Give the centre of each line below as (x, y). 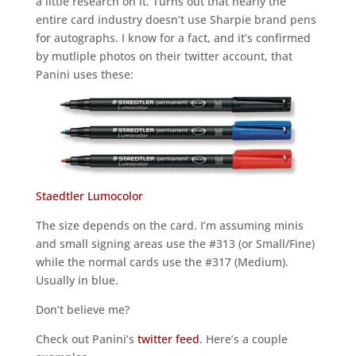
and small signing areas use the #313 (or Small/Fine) (175, 244)
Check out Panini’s (86, 339)
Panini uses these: (84, 74)
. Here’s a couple (243, 339)
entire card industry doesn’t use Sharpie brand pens (176, 19)
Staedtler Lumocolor (89, 196)
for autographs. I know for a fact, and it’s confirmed (173, 38)
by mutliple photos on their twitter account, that (164, 56)
